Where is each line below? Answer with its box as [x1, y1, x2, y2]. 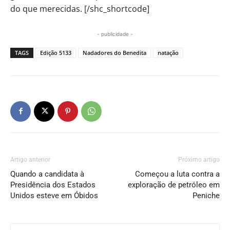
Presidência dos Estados [10, 180, 95, 189]
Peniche [193, 190, 220, 200]
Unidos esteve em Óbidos [10, 190, 98, 200]
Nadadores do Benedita [83, 48, 146, 56]
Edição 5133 [40, 48, 71, 56]
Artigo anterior [10, 156, 50, 163]
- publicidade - [97, 30, 133, 37]
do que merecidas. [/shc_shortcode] [10, 3, 149, 14]
